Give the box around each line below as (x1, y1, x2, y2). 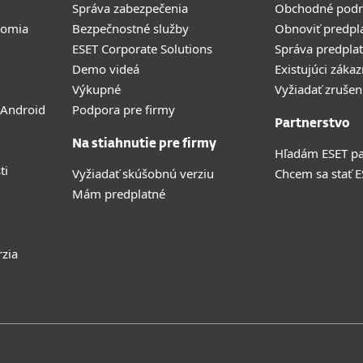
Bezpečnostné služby (72, 20, 189, 36)
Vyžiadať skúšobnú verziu (72, 165, 214, 181)
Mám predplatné (72, 186, 165, 202)
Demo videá (72, 61, 139, 77)
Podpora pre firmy (72, 101, 175, 117)
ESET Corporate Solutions (72, 41, 212, 57)
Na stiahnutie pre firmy (72, 138, 216, 150)
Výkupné (72, 81, 121, 97)
